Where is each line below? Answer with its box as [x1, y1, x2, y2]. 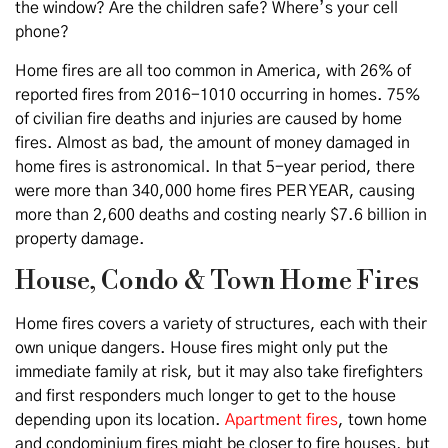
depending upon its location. [15, 412, 225, 428]
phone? [15, 24, 69, 40]
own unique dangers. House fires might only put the [15, 340, 388, 356]
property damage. [15, 231, 145, 247]
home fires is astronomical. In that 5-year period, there [15, 159, 415, 175]
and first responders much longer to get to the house [15, 388, 396, 404]
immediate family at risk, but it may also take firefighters [15, 364, 423, 380]
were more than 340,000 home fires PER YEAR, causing [15, 183, 415, 199]
